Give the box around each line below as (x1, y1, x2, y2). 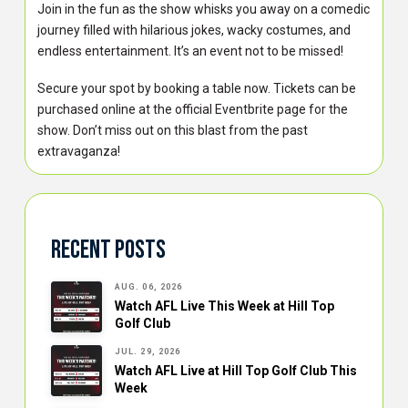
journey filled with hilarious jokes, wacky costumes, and (37, 22, 352, 37)
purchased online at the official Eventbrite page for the (37, 102, 349, 117)
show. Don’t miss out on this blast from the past (37, 123, 309, 138)
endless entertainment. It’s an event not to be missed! (37, 43, 344, 58)
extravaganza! (37, 144, 121, 159)
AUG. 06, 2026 (114, 282, 183, 292)
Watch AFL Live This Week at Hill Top (114, 298, 334, 313)
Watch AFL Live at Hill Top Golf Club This (114, 362, 357, 378)
